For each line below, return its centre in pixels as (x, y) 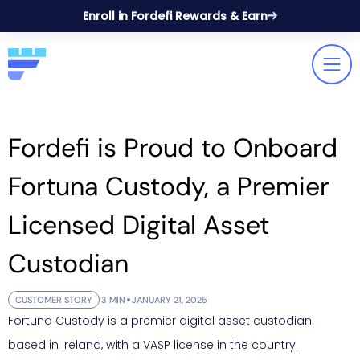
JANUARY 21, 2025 (170, 300)
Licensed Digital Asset (139, 225)
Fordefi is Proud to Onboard (173, 148)
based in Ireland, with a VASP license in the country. (153, 345)
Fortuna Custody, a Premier (169, 186)
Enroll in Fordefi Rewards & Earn (175, 16)
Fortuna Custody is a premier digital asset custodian (160, 321)
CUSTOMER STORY (54, 300)
